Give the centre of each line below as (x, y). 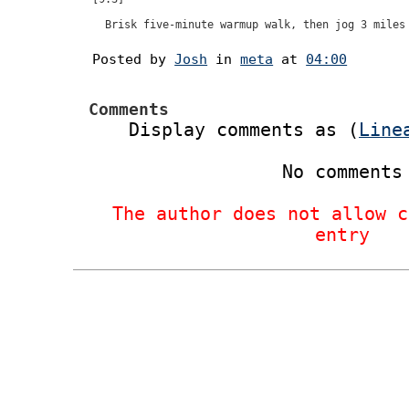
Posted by (134, 59)
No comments (342, 173)
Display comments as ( (244, 131)
